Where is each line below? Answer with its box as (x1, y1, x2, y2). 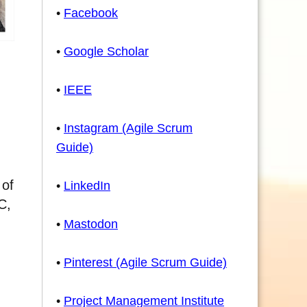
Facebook (64, 6, 118, 20)
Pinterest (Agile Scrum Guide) (64, 256, 227, 269)
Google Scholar (64, 45, 149, 58)
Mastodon (64, 217, 118, 231)
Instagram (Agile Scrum (64, 121, 193, 135)
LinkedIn (64, 179, 110, 193)
